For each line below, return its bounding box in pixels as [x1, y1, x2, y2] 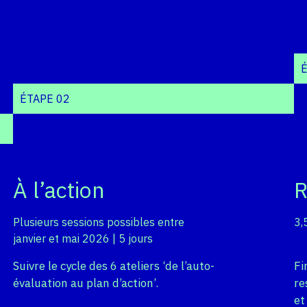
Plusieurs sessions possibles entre [12, 215, 184, 230]
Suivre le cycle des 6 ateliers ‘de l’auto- [12, 258, 214, 274]
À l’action [12, 175, 105, 205]
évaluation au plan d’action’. [12, 275, 158, 291]
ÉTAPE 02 [19, 92, 70, 106]
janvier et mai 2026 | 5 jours [12, 232, 153, 246]
